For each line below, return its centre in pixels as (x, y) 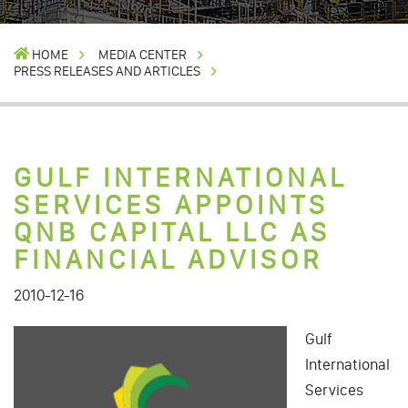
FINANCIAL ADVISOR (168, 259)
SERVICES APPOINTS (171, 204)
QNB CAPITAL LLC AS (172, 232)
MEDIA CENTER (142, 54)
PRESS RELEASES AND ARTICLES (107, 71)
